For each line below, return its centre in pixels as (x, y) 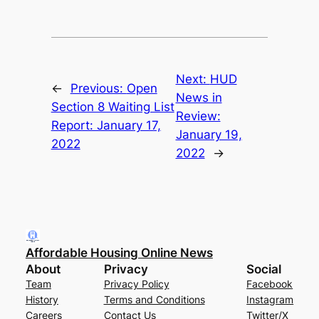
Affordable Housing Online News (119, 252)
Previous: (98, 88)
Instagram (270, 299)
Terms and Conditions (154, 299)
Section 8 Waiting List (113, 106)
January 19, (209, 134)
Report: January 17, (106, 125)
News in (199, 97)
